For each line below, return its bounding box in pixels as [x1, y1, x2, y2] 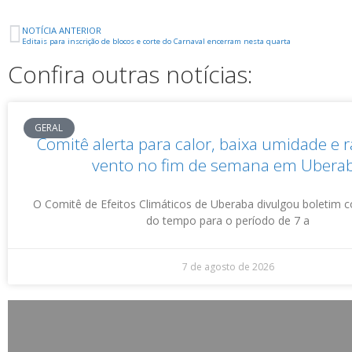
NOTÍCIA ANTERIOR [22, 24, 101, 36]
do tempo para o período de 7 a [146, 213, 310, 228]
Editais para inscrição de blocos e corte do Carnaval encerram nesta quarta [22, 36, 291, 46]
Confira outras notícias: [8, 58, 253, 90]
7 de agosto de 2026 [181, 260, 274, 273]
